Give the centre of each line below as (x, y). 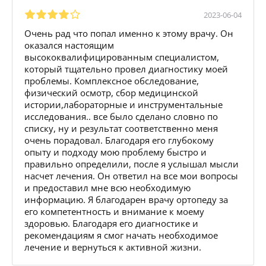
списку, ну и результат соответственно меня (121, 128)
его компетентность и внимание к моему (114, 211)
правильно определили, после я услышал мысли (132, 164)
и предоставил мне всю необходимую (107, 187)
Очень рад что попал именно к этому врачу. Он (129, 33)
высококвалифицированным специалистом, (122, 57)
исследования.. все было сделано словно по (121, 116)
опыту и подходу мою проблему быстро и (115, 152)
